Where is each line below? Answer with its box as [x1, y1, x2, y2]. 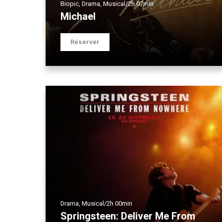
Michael [60, 9, 96, 24]
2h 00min [107, 199, 132, 208]
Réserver [70, 37, 100, 47]
